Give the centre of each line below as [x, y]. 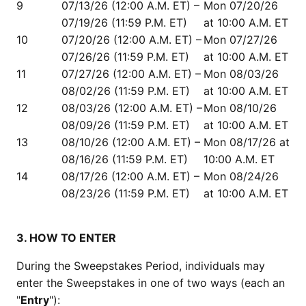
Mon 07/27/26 [240, 40]
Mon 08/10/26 [240, 108]
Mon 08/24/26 [241, 176]
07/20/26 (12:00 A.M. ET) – [131, 40]
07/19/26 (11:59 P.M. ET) [124, 23]
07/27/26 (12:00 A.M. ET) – [131, 74]
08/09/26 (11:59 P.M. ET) [126, 125]
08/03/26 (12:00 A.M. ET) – [132, 108]
